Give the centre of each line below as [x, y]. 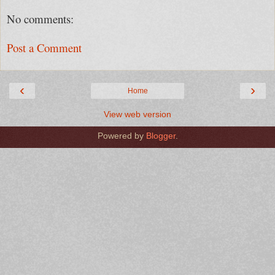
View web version [137, 114]
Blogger [161, 136]
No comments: [40, 19]
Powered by [122, 136]
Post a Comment [44, 47]
